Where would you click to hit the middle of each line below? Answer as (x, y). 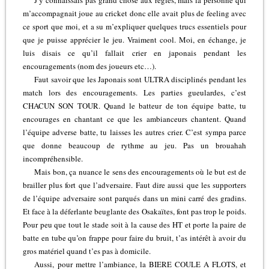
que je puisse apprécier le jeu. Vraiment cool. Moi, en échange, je (134, 39)
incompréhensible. (53, 158)
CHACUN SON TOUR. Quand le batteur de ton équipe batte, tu (134, 105)
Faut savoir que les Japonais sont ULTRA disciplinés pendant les (141, 79)
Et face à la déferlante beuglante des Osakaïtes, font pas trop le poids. (134, 211)
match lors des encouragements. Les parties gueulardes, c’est (134, 92)
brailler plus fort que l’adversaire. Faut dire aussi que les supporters (134, 185)
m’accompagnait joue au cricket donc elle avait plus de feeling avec (134, 13)
